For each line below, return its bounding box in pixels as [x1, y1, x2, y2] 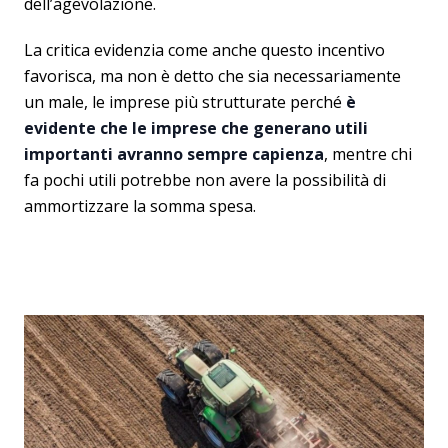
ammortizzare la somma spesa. [24, 195, 256, 217]
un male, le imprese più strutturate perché [24, 91, 346, 113]
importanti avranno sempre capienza [24, 143, 324, 165]
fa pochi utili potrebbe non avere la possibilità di [24, 169, 386, 191]
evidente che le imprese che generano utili [24, 117, 368, 139]
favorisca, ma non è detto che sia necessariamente [24, 65, 401, 87]
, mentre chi [324, 143, 412, 165]
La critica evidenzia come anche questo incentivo [24, 39, 385, 61]
